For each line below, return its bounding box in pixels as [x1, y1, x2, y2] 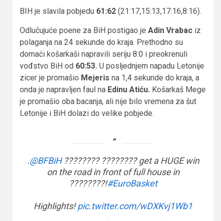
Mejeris [81, 73, 111, 82]
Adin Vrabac [148, 25, 192, 35]
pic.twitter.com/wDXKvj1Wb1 [77, 200, 192, 211]
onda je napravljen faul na [20, 84, 108, 94]
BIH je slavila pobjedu [20, 6, 96, 16]
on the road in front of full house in [46, 166, 180, 177]
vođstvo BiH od [20, 61, 75, 71]
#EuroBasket [107, 178, 157, 188]
